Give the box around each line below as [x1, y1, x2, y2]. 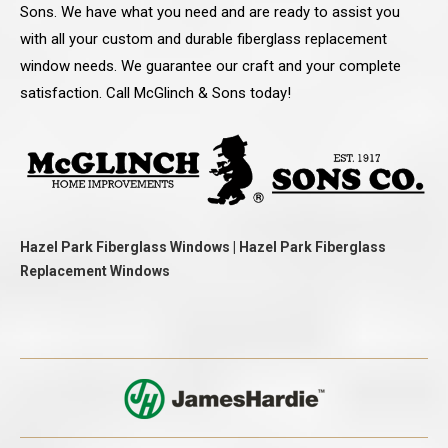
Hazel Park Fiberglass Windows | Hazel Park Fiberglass [20, 239, 386, 256]
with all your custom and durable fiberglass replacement [20, 30, 387, 49]
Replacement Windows [20, 263, 170, 280]
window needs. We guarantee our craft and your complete [20, 57, 401, 76]
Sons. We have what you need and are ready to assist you [20, 3, 400, 22]
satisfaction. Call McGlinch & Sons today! [20, 84, 291, 103]
